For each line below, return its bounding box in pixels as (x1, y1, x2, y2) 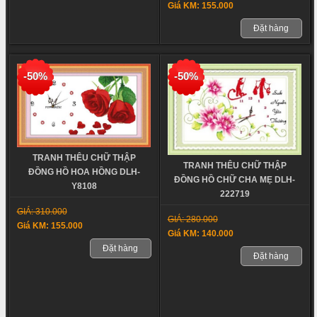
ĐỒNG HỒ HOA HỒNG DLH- (28, 166, 140, 177)
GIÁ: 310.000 (16, 206, 67, 217)
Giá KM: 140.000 (167, 229, 234, 239)
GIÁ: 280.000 (167, 214, 218, 225)
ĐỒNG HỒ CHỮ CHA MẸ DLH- (174, 175, 296, 185)
